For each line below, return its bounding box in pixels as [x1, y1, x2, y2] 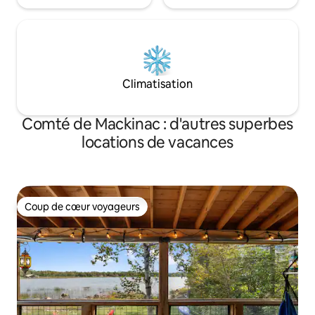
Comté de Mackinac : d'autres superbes [22, 114, 293, 135]
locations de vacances [82, 132, 233, 153]
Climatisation [122, 77, 193, 92]
